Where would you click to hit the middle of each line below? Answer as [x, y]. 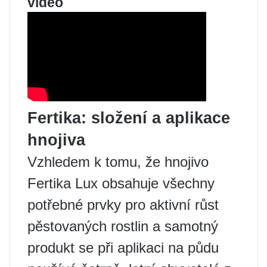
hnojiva [56, 140]
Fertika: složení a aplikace [129, 118]
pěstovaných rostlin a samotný [123, 226]
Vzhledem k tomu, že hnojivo [118, 162]
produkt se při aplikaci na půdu [123, 248]
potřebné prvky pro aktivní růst [123, 205]
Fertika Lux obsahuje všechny [121, 184]
